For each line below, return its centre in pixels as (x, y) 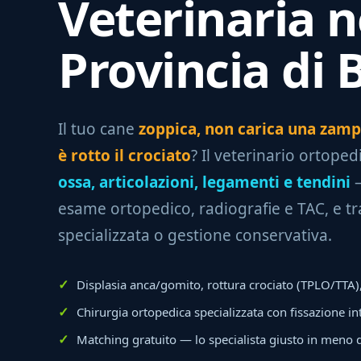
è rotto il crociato (124, 156)
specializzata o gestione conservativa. (195, 235)
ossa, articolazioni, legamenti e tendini (204, 182)
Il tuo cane (98, 129)
